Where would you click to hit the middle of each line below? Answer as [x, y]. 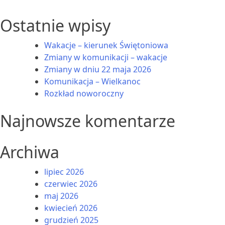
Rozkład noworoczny [84, 94]
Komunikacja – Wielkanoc [92, 82]
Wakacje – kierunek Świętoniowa [106, 45]
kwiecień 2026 [71, 208]
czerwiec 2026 [71, 184]
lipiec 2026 [64, 172]
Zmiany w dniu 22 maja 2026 [98, 70]
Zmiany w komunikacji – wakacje [106, 58]
